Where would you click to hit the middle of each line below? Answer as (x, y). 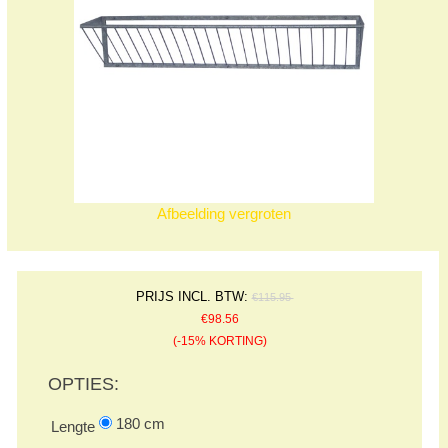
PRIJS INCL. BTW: (193, 297)
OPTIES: (84, 384)
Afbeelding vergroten (224, 213)
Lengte (73, 426)
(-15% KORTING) (219, 341)
